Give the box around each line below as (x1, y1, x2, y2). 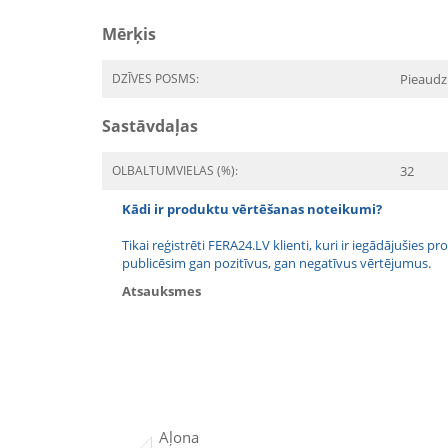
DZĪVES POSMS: (112, 70, 199, 87)
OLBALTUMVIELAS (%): (112, 162, 238, 179)
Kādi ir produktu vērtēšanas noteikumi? (122, 200, 382, 218)
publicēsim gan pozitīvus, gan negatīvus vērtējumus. (122, 254, 431, 272)
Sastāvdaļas (102, 115, 198, 137)
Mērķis (102, 23, 156, 45)
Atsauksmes (122, 282, 201, 300)
